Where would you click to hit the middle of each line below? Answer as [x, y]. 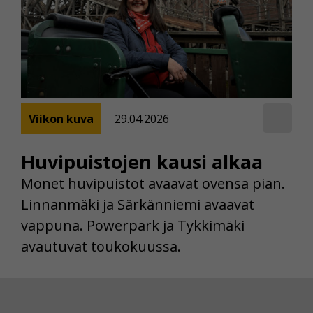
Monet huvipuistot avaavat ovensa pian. [153, 183]
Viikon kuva [61, 119]
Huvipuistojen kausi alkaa [142, 161]
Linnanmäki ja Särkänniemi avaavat [138, 204]
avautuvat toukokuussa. [101, 246]
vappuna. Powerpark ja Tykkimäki [133, 225]
